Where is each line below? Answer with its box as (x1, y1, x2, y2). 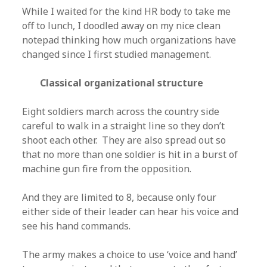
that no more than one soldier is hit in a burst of (22, 148, 238, 161)
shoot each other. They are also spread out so (22, 133, 226, 147)
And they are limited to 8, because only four (22, 191, 217, 204)
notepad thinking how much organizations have (22, 33, 237, 46)
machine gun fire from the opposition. (22, 162, 192, 175)
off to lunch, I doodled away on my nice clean (22, 19, 221, 32)
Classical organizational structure (40, 76, 204, 89)
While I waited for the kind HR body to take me (22, 5, 231, 18)
